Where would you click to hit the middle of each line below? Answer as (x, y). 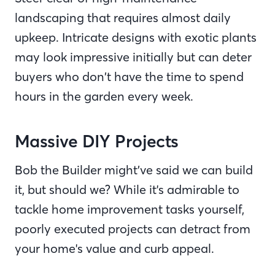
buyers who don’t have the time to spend (129, 76)
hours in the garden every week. (106, 96)
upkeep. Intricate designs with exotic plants (136, 37)
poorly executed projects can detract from (133, 229)
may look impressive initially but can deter (133, 57)
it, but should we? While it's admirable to (127, 189)
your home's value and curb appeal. (116, 248)
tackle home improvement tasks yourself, (130, 209)
